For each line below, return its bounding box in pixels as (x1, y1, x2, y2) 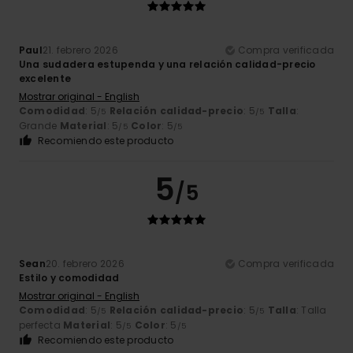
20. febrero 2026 (45, 256, 124, 270)
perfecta (19, 318, 64, 332)
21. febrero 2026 (42, 43, 118, 57)
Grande (19, 118, 60, 132)
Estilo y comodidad (19, 270, 120, 284)
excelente (19, 71, 72, 85)
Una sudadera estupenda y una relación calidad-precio (19, 57, 316, 71)
